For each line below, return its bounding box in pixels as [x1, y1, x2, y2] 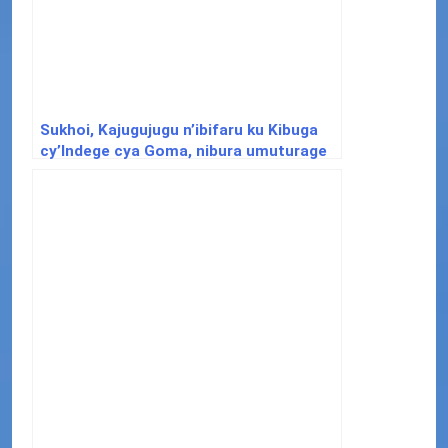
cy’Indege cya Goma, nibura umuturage [40, 141, 327, 160]
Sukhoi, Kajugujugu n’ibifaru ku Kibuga [40, 120, 318, 139]
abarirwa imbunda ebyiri [40, 162, 214, 181]
